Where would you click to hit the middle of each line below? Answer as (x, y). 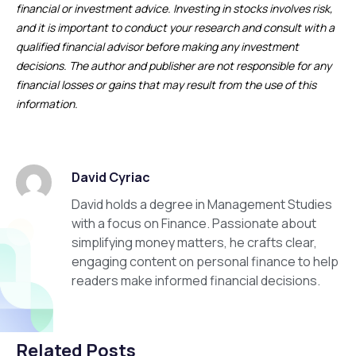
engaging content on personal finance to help (205, 261)
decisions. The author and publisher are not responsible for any (174, 66)
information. (47, 104)
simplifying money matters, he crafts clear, (194, 242)
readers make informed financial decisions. (196, 281)
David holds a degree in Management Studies (202, 204)
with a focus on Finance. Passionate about (194, 223)
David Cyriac (111, 177)
